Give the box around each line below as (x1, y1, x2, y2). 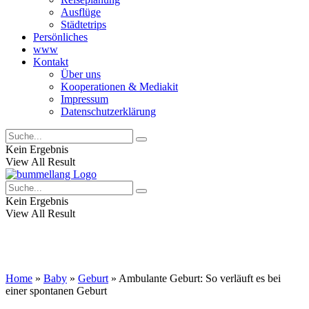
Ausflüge (61, 6, 101, 18)
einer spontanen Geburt (6, 285, 107, 297)
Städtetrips (61, 19, 106, 30)
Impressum (61, 93, 108, 105)
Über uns (61, 68, 101, 80)
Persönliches (33, 31, 88, 43)
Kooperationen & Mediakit (61, 81, 178, 92)
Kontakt (33, 56, 68, 68)
